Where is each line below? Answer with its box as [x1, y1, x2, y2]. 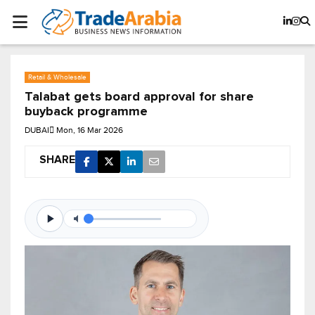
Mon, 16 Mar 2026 [56, 125, 123, 136]
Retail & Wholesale [28, 73, 86, 82]
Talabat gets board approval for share [25, 91, 254, 104]
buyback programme [25, 105, 148, 119]
